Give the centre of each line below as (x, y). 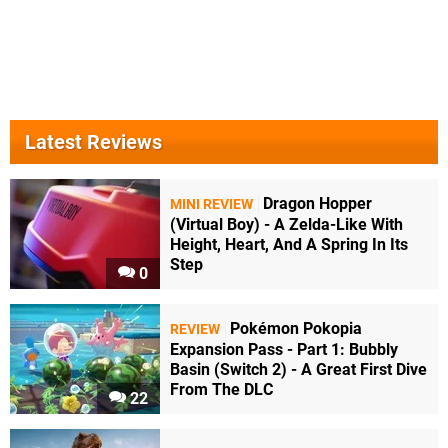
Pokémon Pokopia (296, 329)
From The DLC (221, 390)
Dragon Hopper (317, 204)
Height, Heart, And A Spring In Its (289, 245)
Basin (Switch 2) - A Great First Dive (298, 370)
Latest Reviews (93, 142)
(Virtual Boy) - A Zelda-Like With (286, 225)
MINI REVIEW (211, 205)
